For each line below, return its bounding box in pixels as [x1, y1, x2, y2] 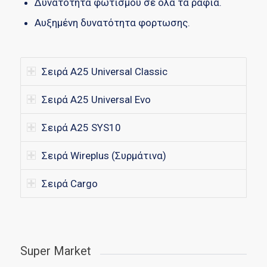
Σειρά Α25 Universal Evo [41, 94, 151, 106]
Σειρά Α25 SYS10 [41, 122, 121, 134]
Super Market [20, 244, 91, 259]
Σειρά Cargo [41, 178, 98, 190]
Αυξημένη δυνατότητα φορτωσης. [34, 17, 190, 29]
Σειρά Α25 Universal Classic [41, 66, 167, 78]
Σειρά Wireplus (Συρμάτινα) [41, 150, 166, 162]
